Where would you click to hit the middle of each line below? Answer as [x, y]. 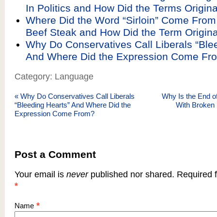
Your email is [40, 174]
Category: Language [54, 77]
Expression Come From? [54, 114]
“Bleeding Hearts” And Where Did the [73, 105]
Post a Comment [55, 154]
